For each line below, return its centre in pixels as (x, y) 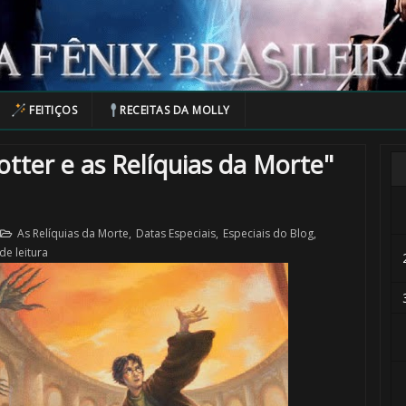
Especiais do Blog (268, 233)
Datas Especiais (175, 233)
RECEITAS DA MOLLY (175, 110)
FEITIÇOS (53, 110)
